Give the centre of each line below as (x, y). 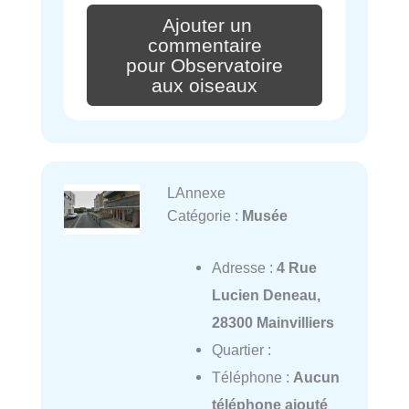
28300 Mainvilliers (273, 322)
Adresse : (244, 267)
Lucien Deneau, (266, 294)
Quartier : (241, 349)
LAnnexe (196, 193)
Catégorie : (204, 216)
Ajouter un (207, 25)
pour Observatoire (204, 65)
